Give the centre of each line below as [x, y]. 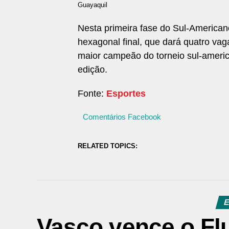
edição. [93, 70]
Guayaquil [93, 5]
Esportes [126, 94]
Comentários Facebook [122, 117]
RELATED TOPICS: [108, 146]
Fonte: [92, 94]
